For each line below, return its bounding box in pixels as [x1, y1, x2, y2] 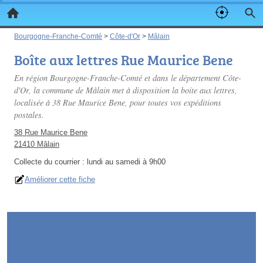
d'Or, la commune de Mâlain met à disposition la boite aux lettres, [14, 85, 237, 96]
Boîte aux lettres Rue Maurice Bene [14, 50, 233, 69]
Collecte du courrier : [14, 157, 87, 166]
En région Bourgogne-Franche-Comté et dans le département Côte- [14, 72, 241, 83]
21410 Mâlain [14, 140, 59, 149]
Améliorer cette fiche [25, 175, 95, 184]
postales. [14, 109, 44, 120]
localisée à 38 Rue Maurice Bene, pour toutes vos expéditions [14, 97, 221, 108]
